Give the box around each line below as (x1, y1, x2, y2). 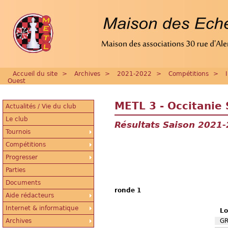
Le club (6, 116, 28, 123)
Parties (6, 166, 25, 174)
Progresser (6, 154, 38, 161)
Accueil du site (13, 70, 58, 77)
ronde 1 (115, 186, 141, 194)
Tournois (6, 128, 31, 135)
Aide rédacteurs (6, 192, 54, 199)
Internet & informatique (6, 205, 78, 212)
